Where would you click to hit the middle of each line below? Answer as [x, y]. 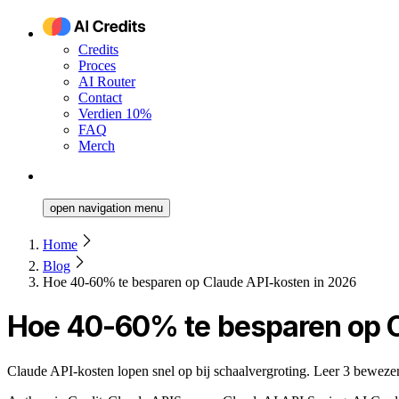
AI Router [107, 81]
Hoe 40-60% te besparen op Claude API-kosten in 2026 [199, 282]
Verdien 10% [115, 114]
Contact [100, 98]
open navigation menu [106, 208]
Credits [98, 49]
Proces [97, 65]
